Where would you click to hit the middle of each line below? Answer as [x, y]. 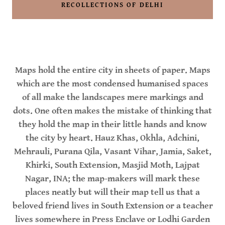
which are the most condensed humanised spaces [113, 84]
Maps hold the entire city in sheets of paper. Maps [113, 70]
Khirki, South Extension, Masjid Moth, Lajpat [113, 165]
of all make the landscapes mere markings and [113, 97]
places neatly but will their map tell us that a [113, 192]
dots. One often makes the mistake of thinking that [113, 111]
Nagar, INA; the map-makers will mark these [113, 179]
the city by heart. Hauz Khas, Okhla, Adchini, [113, 138]
